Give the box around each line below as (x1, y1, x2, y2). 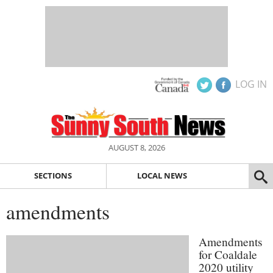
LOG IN (235, 77, 267, 91)
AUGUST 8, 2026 (108, 142, 165, 153)
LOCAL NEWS (136, 170, 187, 182)
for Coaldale (199, 246, 257, 262)
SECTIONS (34, 170, 72, 182)
